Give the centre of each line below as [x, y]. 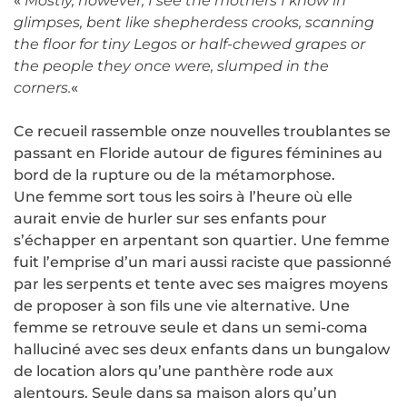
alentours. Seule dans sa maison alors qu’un [175, 392]
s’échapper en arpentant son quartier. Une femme [202, 240]
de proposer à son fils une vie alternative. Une [182, 305]
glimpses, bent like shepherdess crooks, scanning [194, 22]
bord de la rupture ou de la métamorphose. [174, 174]
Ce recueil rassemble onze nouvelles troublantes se [202, 131]
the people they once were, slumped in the [171, 65]
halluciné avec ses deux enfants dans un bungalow [202, 349]
